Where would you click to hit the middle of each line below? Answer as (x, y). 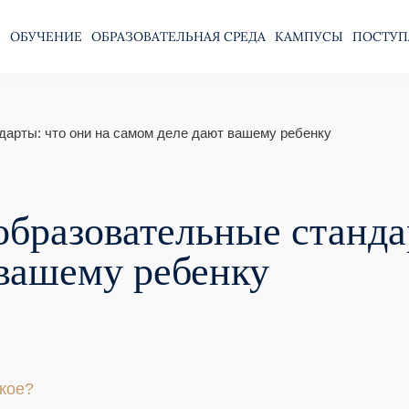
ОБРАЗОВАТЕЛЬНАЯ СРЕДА (179, 37)
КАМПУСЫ (309, 37)
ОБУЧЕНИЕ (47, 37)
